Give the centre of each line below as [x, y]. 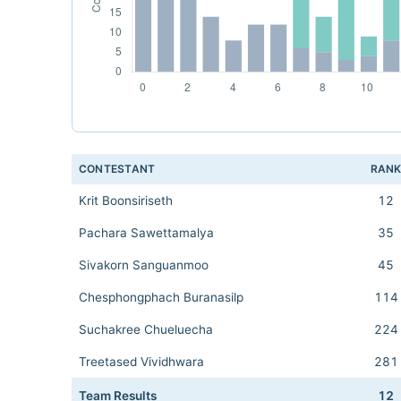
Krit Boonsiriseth [126, 200]
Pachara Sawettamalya [146, 233]
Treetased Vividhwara [141, 362]
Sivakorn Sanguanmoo [144, 265]
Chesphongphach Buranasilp [161, 297]
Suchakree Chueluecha [146, 329]
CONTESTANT [117, 169]
